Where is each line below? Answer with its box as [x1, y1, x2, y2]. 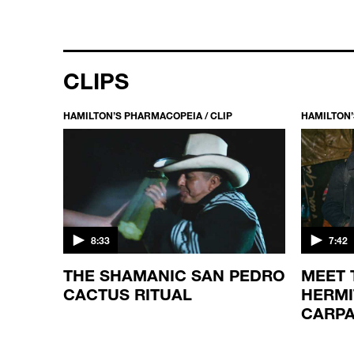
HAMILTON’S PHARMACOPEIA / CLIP [63, 108, 232, 122]
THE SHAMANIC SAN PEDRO [63, 265, 285, 284]
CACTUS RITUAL [63, 284, 192, 303]
